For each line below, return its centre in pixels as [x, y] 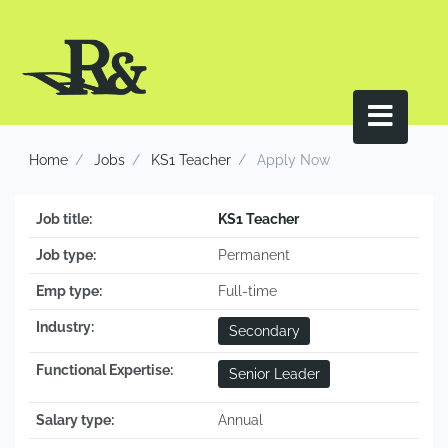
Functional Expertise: [104, 370]
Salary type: [75, 420]
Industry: [65, 327]
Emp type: [69, 291]
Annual [240, 420]
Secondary [264, 331]
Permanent [254, 255]
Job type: [66, 255]
